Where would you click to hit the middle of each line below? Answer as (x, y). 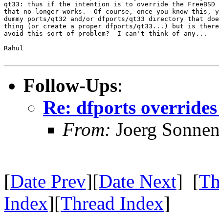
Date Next (138, 181)
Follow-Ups (70, 85)
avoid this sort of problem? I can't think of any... (106, 33)
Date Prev (48, 181)
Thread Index (112, 203)
